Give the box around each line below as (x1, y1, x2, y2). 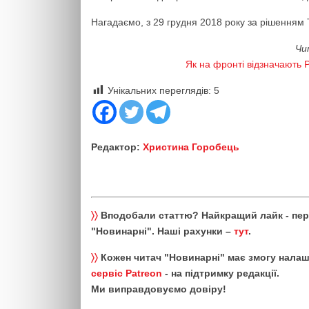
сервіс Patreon (91, 268, 162, 279)
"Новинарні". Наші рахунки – (91, 226, 234, 237)
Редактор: (91, 141, 143, 152)
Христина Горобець (143, 141, 239, 152)
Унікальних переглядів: (108, 85, 211, 96)
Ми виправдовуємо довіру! (91, 283, 226, 295)
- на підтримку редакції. (162, 268, 279, 279)
